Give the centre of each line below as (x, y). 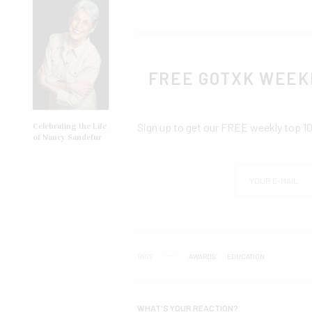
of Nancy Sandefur (67, 138)
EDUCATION (246, 256)
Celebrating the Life (70, 126)
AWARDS (202, 256)
